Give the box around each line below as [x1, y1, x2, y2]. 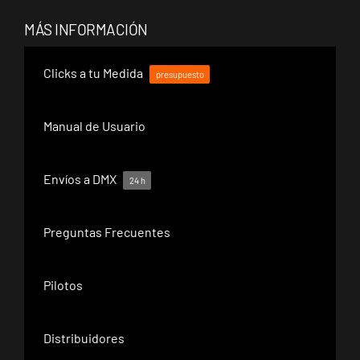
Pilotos [43, 276, 83, 292]
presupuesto [155, 68, 204, 80]
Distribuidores [43, 329, 125, 346]
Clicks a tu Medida [43, 64, 143, 80]
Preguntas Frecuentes [43, 223, 170, 239]
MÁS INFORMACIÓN [23, 19, 148, 39]
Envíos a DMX [43, 170, 117, 186]
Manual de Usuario [43, 117, 145, 133]
